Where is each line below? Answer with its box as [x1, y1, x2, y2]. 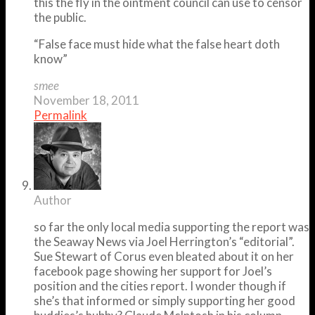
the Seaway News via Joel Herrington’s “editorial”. [34, 233, 295, 249]
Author [34, 192, 72, 207]
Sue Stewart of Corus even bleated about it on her [34, 248, 294, 264]
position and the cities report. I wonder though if [34, 278, 286, 293]
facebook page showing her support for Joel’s [34, 263, 272, 278]
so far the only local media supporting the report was [34, 219, 309, 234]
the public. [34, 9, 86, 25]
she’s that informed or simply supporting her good [34, 292, 295, 308]
